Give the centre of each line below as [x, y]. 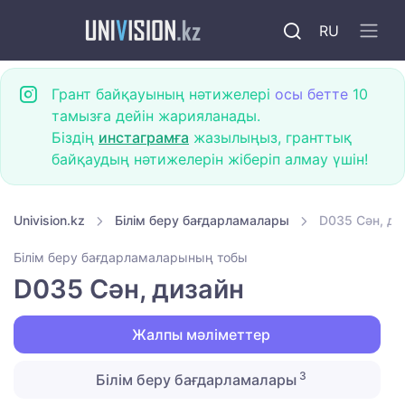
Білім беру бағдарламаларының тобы [131, 258]
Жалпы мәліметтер [199, 335]
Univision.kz [49, 220]
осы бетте [311, 94]
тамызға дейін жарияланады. [156, 116]
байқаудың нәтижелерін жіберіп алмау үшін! [210, 159]
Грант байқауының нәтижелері [163, 94]
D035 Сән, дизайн [129, 289]
